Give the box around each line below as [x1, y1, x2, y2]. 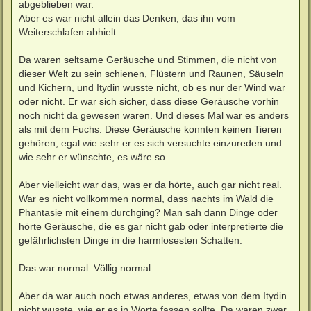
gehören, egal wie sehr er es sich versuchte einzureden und [19, 137, 282, 149]
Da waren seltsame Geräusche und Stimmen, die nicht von [19, 53, 277, 65]
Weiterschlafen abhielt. [19, 26, 119, 37]
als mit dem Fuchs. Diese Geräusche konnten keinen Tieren [19, 123, 282, 135]
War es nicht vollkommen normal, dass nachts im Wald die [19, 192, 274, 204]
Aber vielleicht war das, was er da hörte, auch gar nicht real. [19, 178, 282, 190]
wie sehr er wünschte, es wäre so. [19, 151, 168, 162]
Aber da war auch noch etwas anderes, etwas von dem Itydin [19, 289, 287, 301]
